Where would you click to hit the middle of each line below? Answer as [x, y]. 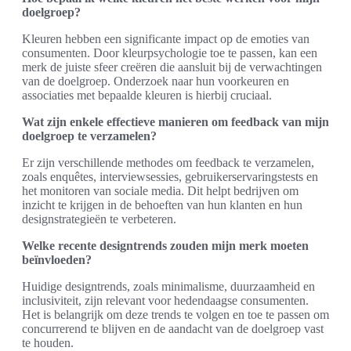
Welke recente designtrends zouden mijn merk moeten [165, 246]
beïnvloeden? [57, 260]
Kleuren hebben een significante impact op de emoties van [166, 39]
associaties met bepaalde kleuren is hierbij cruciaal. [147, 96]
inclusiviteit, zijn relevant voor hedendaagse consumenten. [165, 301]
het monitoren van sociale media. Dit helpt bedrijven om [160, 191]
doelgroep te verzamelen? [89, 136]
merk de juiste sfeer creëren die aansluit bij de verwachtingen [172, 67]
